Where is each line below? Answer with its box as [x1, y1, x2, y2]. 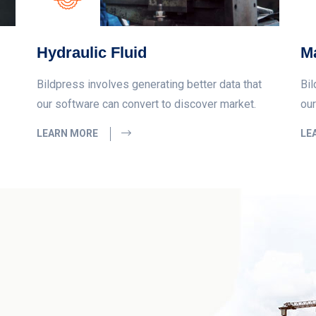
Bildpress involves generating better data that [37, 77, 262, 91]
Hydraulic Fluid [37, 43, 147, 61]
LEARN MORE [37, 127, 101, 139]
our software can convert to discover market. [37, 97, 257, 111]
